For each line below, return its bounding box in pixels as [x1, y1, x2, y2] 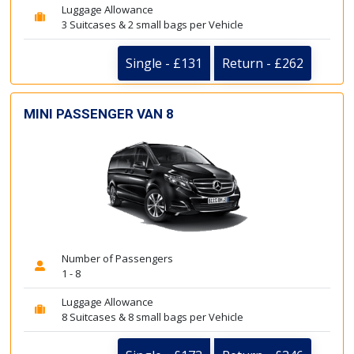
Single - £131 [126, 54, 202, 72]
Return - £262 [222, 54, 303, 72]
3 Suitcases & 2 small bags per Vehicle [62, 17, 243, 32]
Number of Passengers [62, 251, 173, 265]
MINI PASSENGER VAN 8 [24, 105, 174, 122]
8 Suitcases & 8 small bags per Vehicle [62, 310, 243, 324]
